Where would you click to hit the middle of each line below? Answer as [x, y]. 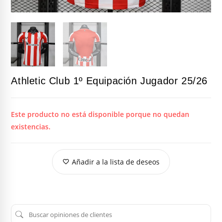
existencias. [31, 126]
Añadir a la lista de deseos [116, 162]
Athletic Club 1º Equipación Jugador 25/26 [110, 81]
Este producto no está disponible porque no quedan [100, 114]
